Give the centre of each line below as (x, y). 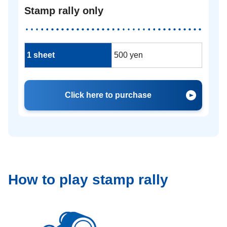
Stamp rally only (64, 10)
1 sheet (41, 55)
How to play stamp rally (88, 179)
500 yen (128, 55)
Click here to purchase (108, 95)
